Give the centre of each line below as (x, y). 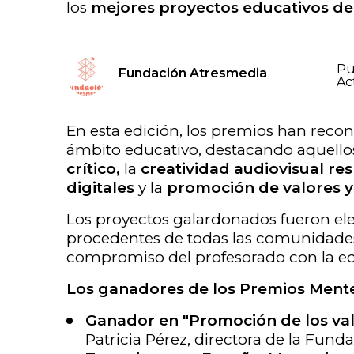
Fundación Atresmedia (193, 73)
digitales (100, 188)
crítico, (93, 169)
